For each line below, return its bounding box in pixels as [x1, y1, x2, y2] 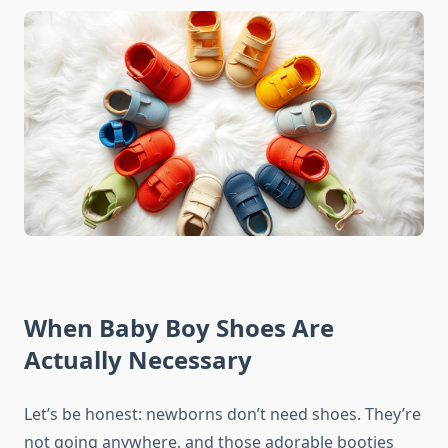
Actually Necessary [24, 343, 252, 377]
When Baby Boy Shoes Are [24, 311, 334, 345]
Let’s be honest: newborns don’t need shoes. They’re [24, 403, 421, 426]
